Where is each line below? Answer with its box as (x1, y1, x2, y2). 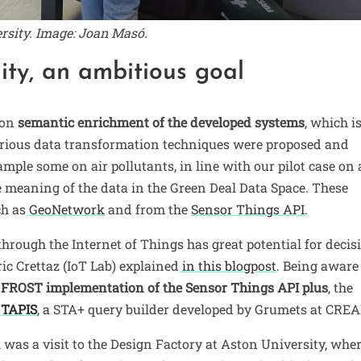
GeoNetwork (29, 200, 106, 218)
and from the (105, 200, 192, 218)
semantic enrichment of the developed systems (15, 113, 305, 131)
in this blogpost (179, 256, 277, 274)
